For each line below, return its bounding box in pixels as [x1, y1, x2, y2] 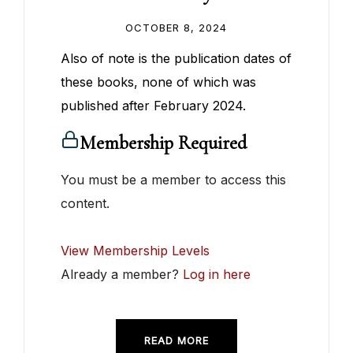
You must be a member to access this [61, 172, 287, 188]
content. [61, 195, 110, 212]
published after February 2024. [61, 98, 247, 114]
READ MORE [144, 334, 209, 347]
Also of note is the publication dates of [61, 50, 292, 67]
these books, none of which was [61, 74, 257, 91]
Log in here [183, 266, 251, 283]
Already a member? [61, 266, 184, 283]
